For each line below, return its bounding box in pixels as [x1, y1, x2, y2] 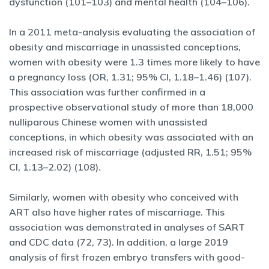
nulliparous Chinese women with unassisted [9, 116, 207, 128]
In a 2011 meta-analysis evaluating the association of [9, 26, 255, 38]
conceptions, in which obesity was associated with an [9, 131, 253, 143]
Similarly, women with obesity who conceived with [9, 191, 238, 203]
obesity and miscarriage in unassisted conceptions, [9, 41, 241, 53]
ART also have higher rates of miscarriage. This [9, 206, 225, 218]
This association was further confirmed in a [9, 86, 205, 98]
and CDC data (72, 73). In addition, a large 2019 [9, 236, 228, 248]
